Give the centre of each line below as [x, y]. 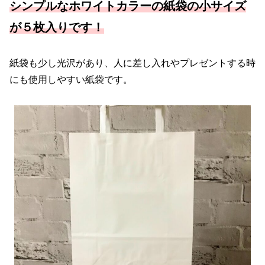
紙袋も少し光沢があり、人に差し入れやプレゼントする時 [132, 63]
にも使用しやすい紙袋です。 [71, 79]
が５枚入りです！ [57, 28]
